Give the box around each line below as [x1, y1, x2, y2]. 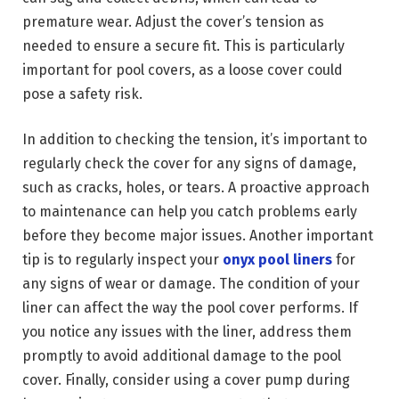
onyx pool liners [223, 251, 332, 269]
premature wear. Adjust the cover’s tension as [22, 12, 324, 30]
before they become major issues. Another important [22, 227, 373, 245]
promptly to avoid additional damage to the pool [22, 347, 341, 365]
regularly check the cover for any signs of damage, [22, 155, 356, 173]
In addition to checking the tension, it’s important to [22, 131, 367, 149]
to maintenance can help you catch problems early [22, 203, 357, 221]
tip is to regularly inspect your [22, 251, 223, 269]
